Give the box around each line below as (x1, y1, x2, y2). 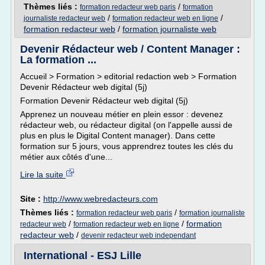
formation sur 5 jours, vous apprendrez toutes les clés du (20, 141, 233, 151)
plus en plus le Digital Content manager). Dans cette (20, 131, 215, 140)
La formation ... (20, 54, 96, 66)
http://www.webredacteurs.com (43, 194, 158, 203)
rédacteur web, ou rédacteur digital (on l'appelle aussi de (20, 120, 232, 130)
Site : (20, 194, 43, 203)
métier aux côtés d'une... (20, 152, 112, 161)
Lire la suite (20, 170, 66, 179)
